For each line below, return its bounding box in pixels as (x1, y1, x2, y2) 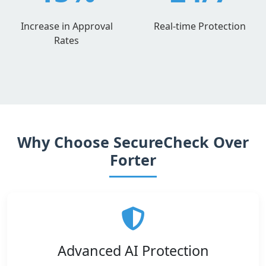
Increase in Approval (20, 20, 113, 33)
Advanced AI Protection (57, 241, 209, 260)
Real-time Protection (153, 20, 246, 33)
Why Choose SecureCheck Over (17, 132, 249, 152)
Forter (110, 150, 156, 170)
